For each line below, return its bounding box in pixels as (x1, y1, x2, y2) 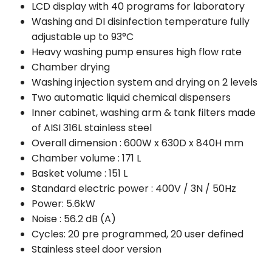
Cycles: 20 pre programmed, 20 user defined (32, 227, 243, 241)
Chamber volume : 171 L (32, 151, 141, 165)
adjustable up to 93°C (32, 30, 134, 44)
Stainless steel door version (32, 242, 161, 256)
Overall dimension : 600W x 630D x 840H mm (32, 136, 243, 150)
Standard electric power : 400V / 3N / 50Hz (32, 182, 236, 195)
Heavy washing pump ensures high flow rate (32, 45, 242, 59)
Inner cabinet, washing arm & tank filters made (32, 106, 256, 120)
